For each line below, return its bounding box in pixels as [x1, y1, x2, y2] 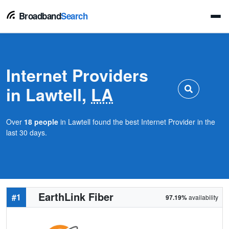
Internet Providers [6, 63, 148, 87]
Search [61, 10, 88, 22]
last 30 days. [6, 127, 47, 138]
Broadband [16, 10, 61, 22]
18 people [24, 117, 58, 127]
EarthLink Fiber [38, 189, 113, 204]
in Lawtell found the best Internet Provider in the [58, 117, 215, 127]
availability [187, 193, 218, 201]
